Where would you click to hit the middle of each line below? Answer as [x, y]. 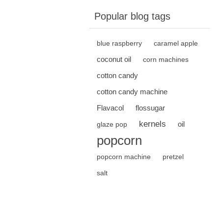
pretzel [173, 157]
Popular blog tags [132, 16]
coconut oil [114, 59]
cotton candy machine [132, 92]
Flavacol [110, 108]
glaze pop [112, 124]
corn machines [166, 59]
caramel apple [176, 43]
